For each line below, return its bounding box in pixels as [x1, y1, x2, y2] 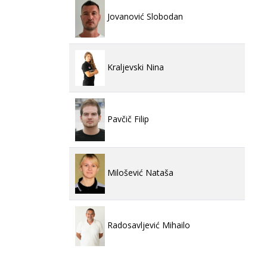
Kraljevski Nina [105, 61, 164, 73]
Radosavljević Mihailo [105, 219, 190, 231]
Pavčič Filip [105, 113, 149, 125]
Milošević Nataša [105, 167, 173, 179]
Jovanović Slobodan [105, 11, 183, 23]
